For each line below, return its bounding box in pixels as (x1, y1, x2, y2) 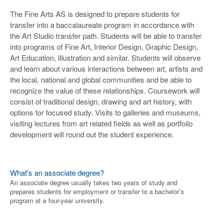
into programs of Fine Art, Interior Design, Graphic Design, (10, 41, 198, 52)
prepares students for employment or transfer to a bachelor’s (10, 187, 184, 196)
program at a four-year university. (10, 196, 105, 205)
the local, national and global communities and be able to (10, 74, 192, 85)
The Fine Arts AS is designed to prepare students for (10, 8, 180, 19)
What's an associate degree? (10, 167, 104, 178)
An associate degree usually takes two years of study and (10, 178, 177, 187)
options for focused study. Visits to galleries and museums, (10, 107, 201, 117)
